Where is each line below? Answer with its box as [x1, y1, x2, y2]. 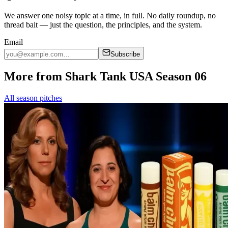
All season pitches [4, 93, 62, 102]
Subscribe [110, 50, 140, 58]
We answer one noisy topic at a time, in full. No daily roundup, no [4, 11, 216, 20]
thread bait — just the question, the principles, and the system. [4, 20, 202, 29]
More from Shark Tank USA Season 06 [4, 69, 207, 83]
